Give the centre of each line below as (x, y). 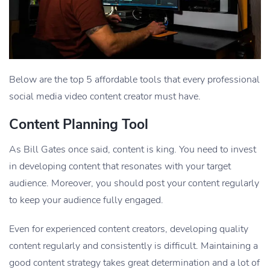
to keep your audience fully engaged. (86, 200)
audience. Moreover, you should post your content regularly (134, 183)
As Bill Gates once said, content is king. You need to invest (133, 149)
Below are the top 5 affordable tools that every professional (134, 79)
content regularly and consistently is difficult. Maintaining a (133, 246)
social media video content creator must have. (105, 96)
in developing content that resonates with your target (120, 166)
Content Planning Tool (79, 124)
